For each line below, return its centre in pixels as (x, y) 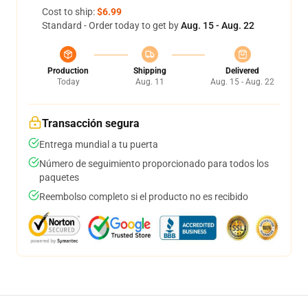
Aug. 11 (150, 82)
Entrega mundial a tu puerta (99, 144)
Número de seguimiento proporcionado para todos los (154, 164)
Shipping (150, 71)
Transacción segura (91, 123)
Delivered (242, 71)
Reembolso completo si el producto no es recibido (144, 197)
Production (68, 71)
